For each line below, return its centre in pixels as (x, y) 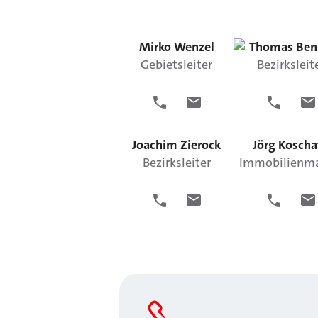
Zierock (201, 144)
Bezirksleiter (176, 162)
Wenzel (194, 46)
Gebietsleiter (177, 64)
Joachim (155, 144)
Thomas (271, 46)
